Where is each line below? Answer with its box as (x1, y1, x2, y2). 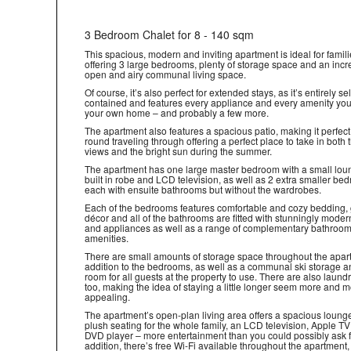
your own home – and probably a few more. (85, 106, 269, 119)
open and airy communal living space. (85, 67, 246, 81)
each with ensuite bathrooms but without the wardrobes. (85, 183, 321, 196)
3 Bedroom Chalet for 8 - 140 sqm (85, 27, 254, 42)
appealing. (85, 290, 130, 303)
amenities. (85, 231, 128, 244)
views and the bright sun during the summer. (85, 144, 272, 157)
